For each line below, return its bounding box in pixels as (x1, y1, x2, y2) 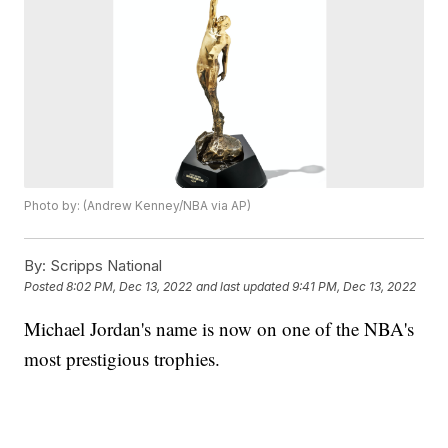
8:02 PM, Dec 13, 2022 (66, 279, 193, 295)
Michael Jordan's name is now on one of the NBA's (24, 316, 415, 342)
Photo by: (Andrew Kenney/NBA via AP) (24, 198, 252, 214)
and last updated (196, 279, 290, 295)
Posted (24, 279, 67, 295)
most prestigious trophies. (24, 346, 221, 372)
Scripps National (46, 256, 163, 276)
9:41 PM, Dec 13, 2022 (292, 279, 417, 295)
